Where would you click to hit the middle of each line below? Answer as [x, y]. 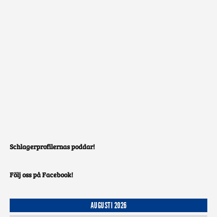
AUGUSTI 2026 [108, 205]
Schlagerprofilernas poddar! [52, 146]
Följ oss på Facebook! [41, 174]
